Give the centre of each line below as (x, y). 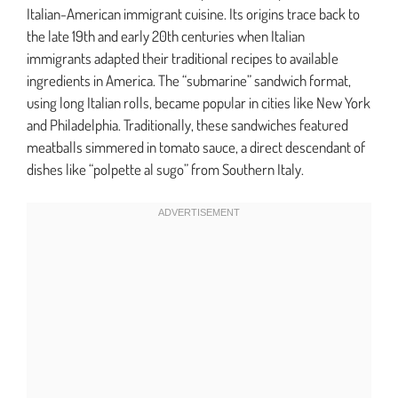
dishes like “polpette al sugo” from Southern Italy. (165, 169)
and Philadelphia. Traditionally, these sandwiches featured (187, 124)
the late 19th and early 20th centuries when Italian (166, 36)
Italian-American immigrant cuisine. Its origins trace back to (193, 13)
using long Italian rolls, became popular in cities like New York (199, 102)
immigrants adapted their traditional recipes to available (183, 58)
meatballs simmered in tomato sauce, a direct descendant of (196, 147)
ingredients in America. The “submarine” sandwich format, (189, 80)
